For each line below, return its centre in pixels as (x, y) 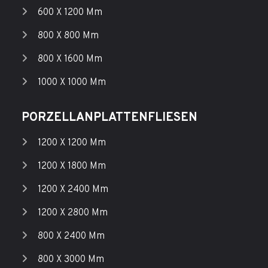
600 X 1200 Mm (70, 13)
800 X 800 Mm (68, 36)
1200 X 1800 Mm (71, 166)
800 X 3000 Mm (71, 260)
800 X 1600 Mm (70, 59)
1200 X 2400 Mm (73, 190)
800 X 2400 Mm (71, 236)
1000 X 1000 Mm (71, 83)
